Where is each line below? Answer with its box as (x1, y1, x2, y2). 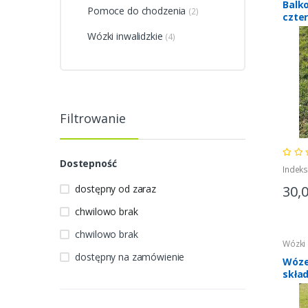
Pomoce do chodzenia (87, 4, 186, 18)
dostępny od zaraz (75, 182, 156, 196)
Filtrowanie (60, 110, 126, 127)
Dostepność (60, 157, 117, 170)
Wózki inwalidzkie (87, 30, 163, 43)
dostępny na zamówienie (75, 250, 185, 264)
